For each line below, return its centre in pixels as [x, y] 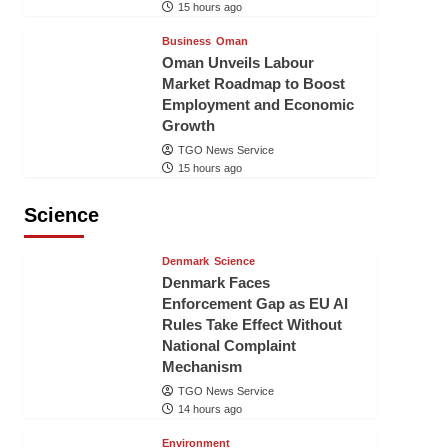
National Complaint [228, 345]
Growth [188, 125]
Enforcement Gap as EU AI [254, 303]
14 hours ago [209, 409]
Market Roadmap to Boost [253, 83]
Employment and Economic [257, 104]
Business [186, 41]
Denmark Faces [215, 282]
